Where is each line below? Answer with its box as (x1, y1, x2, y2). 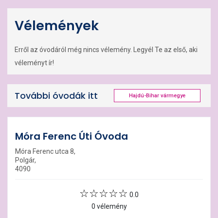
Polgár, (15, 156, 36, 164)
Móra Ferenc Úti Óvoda (15, 129, 128, 143)
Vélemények (15, 17, 99, 35)
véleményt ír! (15, 59, 54, 67)
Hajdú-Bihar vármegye (129, 92, 185, 99)
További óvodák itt (15, 89, 98, 102)
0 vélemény (91, 202, 127, 210)
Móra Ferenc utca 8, (15, 147, 75, 155)
